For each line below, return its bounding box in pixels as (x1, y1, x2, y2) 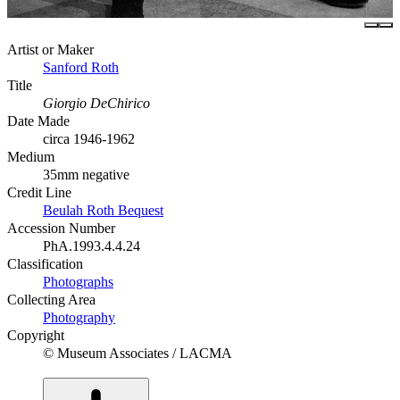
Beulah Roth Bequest (43, 202, 163, 218)
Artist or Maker (7, 41, 94, 57)
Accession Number (7, 220, 115, 236)
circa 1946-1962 (43, 130, 135, 146)
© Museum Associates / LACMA (43, 345, 232, 361)
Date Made (7, 112, 70, 129)
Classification (7, 255, 83, 271)
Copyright (7, 327, 64, 343)
